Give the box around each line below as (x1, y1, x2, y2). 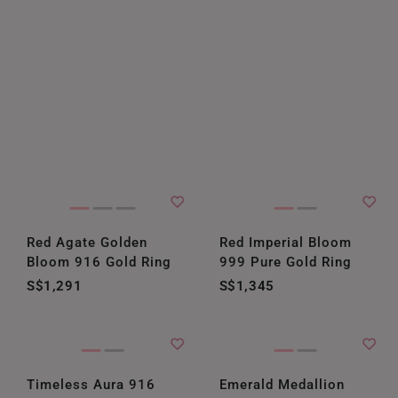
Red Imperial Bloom (219, 235, 352, 251)
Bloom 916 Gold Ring (27, 254, 171, 270)
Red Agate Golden (27, 235, 147, 251)
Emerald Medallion (219, 377, 345, 393)
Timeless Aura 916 (27, 377, 155, 393)
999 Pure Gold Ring (219, 254, 352, 270)
